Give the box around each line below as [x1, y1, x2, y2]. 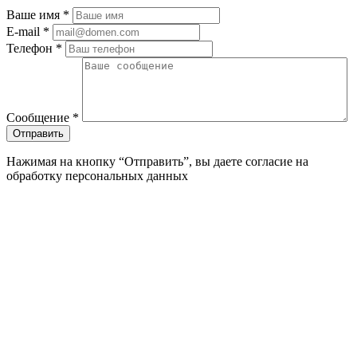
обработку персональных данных [6, 168, 188, 182]
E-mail [6, 24, 43, 38]
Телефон [6, 41, 56, 55]
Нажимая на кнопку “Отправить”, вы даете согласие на [6, 154, 308, 168]
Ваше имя [6, 7, 63, 22]
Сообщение [6, 110, 73, 124]
